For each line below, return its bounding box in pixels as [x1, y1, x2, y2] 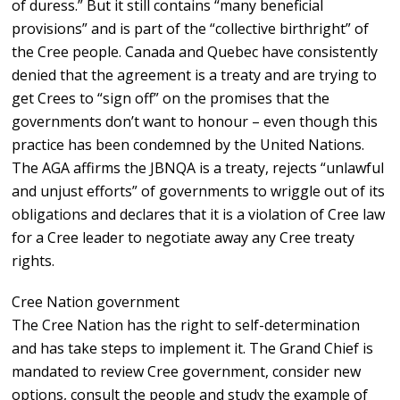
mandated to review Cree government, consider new [12, 362, 362, 382]
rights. [12, 251, 55, 271]
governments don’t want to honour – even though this [12, 112, 379, 132]
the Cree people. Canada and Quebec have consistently [12, 42, 379, 62]
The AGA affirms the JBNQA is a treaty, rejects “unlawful [12, 158, 385, 179]
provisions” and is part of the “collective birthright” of [12, 19, 370, 39]
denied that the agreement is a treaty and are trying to [12, 65, 378, 86]
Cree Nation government [12, 292, 180, 312]
